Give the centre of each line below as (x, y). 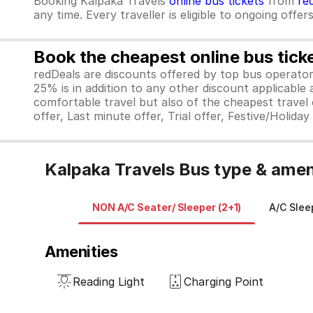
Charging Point (224, 282)
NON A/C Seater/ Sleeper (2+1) (167, 207)
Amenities (81, 252)
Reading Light (109, 282)
